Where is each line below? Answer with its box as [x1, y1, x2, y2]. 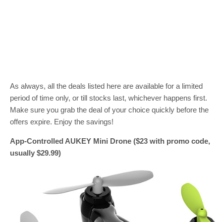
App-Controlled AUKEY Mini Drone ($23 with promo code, [10, 136, 210, 145]
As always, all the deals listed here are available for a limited [10, 81, 203, 90]
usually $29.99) [10, 148, 61, 157]
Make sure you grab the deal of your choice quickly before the [10, 105, 209, 114]
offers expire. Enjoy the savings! [10, 117, 113, 126]
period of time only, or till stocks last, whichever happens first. [10, 93, 207, 102]
